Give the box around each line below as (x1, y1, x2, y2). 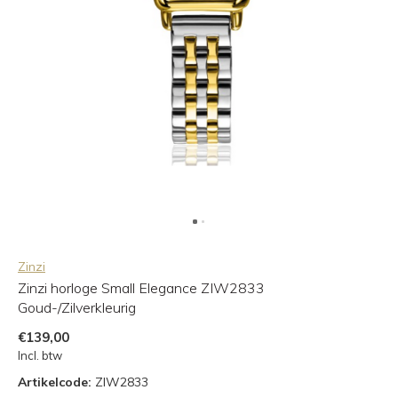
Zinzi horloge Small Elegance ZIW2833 (18, 279, 265, 297)
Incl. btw (18, 348, 62, 362)
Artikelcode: (18, 374, 92, 390)
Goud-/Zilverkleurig (18, 298, 136, 316)
